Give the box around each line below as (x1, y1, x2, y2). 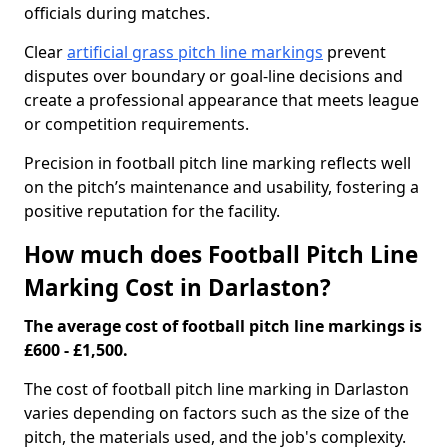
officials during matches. (24, 2, 210, 24)
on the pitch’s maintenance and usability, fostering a (24, 176, 419, 198)
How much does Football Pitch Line (24, 239, 418, 270)
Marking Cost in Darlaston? (24, 272, 331, 303)
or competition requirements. (24, 113, 253, 135)
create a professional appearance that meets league (24, 89, 419, 111)
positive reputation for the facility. (24, 200, 280, 222)
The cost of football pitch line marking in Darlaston (24, 378, 409, 400)
